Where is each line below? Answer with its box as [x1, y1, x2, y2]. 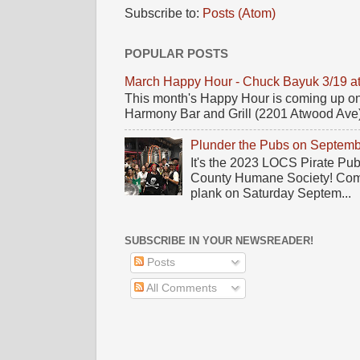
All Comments [143, 282, 217, 295]
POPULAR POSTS [125, 46, 228, 60]
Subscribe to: [125, 6, 202, 20]
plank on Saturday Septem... [190, 186, 352, 201]
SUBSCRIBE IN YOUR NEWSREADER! [125, 234, 313, 247]
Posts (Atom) [202, 6, 276, 20]
